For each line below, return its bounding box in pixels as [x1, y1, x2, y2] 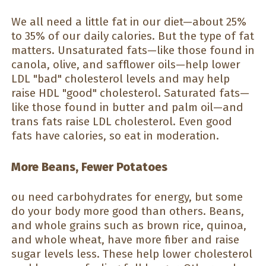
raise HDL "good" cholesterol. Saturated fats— [11, 86, 249, 100]
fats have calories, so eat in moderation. [11, 129, 219, 143]
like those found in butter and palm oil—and [11, 100, 243, 115]
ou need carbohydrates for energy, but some [11, 190, 243, 204]
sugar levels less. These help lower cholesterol [11, 247, 252, 261]
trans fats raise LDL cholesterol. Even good [11, 115, 232, 129]
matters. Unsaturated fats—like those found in [11, 43, 255, 58]
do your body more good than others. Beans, [11, 204, 244, 218]
